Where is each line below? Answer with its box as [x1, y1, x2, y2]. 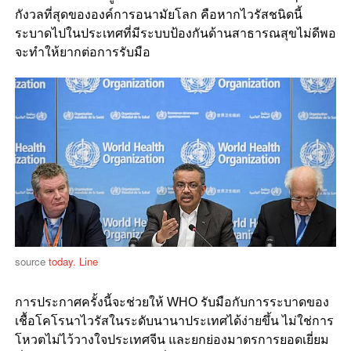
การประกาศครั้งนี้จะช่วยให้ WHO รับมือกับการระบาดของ [14, 295, 329, 309]
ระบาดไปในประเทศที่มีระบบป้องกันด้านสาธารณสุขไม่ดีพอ [14, 27, 336, 41]
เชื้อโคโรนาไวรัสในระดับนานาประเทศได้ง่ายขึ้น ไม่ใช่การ [14, 313, 334, 327]
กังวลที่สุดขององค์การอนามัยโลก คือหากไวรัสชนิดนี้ [14, 8, 302, 22]
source [14, 253, 49, 269]
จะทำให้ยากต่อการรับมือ [14, 45, 150, 60]
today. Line [48, 253, 98, 269]
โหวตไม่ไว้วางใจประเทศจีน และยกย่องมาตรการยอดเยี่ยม [14, 332, 329, 346]
